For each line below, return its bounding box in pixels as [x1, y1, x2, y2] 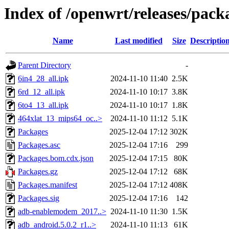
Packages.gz [18, 167, 58, 176]
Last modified [114, 36, 163, 45]
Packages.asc [18, 141, 60, 150]
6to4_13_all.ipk [18, 101, 68, 110]
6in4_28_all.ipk [18, 74, 68, 83]
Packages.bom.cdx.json [18, 154, 94, 163]
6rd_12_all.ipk [18, 87, 65, 97]
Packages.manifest [18, 180, 77, 190]
